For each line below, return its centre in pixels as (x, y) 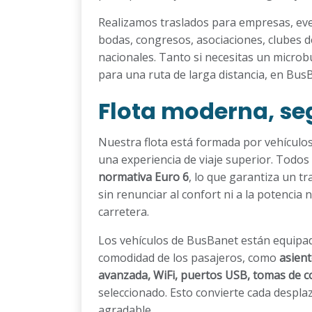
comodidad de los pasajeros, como (189, 257)
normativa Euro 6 (143, 177)
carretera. (124, 211)
